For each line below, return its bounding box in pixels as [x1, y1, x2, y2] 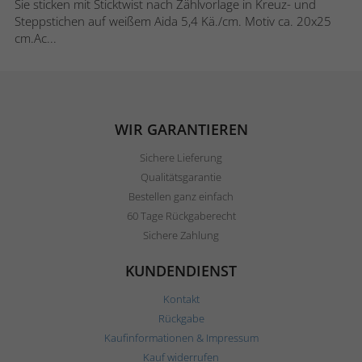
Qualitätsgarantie [141, 170, 221, 185]
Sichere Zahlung [143, 228, 219, 243]
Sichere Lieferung [140, 150, 222, 166]
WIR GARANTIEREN [114, 120, 248, 140]
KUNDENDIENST [125, 261, 237, 281]
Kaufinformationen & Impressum [103, 330, 259, 346]
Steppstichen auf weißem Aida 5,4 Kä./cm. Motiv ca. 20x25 [15, 13, 331, 30]
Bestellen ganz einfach [128, 189, 234, 204]
